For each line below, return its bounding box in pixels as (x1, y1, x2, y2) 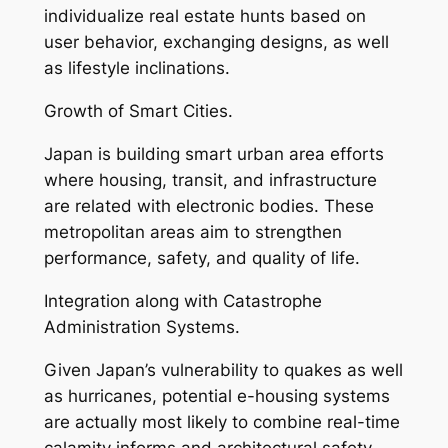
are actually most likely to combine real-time (43, 411, 400, 432)
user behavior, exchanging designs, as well (43, 32, 389, 53)
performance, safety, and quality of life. (43, 247, 360, 268)
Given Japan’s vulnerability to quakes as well (43, 359, 403, 380)
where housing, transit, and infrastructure (43, 169, 377, 190)
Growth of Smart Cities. (43, 101, 233, 122)
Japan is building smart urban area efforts (43, 143, 384, 164)
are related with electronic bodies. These (43, 195, 374, 216)
